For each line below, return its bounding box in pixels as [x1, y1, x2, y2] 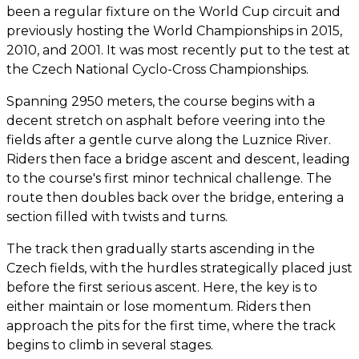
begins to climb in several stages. [6, 337, 213, 353]
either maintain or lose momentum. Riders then [6, 298, 311, 314]
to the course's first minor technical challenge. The [6, 170, 332, 186]
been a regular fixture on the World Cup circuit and [6, 3, 341, 19]
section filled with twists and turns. [6, 208, 228, 224]
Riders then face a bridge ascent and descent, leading [6, 151, 350, 167]
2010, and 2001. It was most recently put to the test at [6, 42, 350, 58]
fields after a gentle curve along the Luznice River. [6, 131, 331, 147]
